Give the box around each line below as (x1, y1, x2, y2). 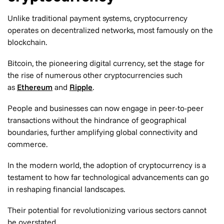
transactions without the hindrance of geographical (7, 115, 186, 125)
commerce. (7, 139, 47, 149)
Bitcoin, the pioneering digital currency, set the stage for (7, 58, 204, 68)
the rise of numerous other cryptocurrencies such (7, 70, 182, 80)
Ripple (69, 82, 92, 92)
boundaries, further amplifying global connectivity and (7, 127, 197, 137)
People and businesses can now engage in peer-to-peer (7, 103, 203, 113)
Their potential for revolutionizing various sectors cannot (7, 205, 206, 215)
